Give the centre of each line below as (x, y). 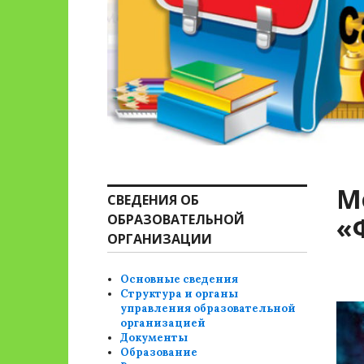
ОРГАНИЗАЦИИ (160, 239)
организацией (163, 323)
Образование (159, 352)
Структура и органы (180, 294)
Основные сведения (180, 279)
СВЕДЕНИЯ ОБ (153, 200)
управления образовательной (208, 308)
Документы (154, 338)
